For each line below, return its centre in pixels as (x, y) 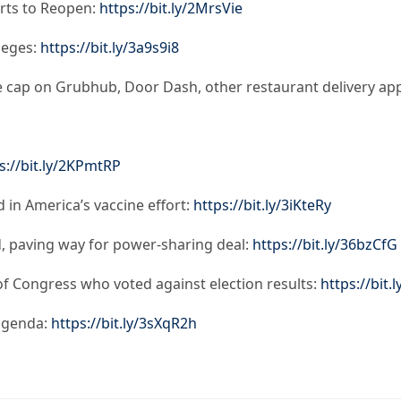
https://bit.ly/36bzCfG (325, 245)
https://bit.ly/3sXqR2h (124, 324)
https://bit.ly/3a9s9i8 (110, 48)
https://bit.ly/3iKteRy (262, 205)
